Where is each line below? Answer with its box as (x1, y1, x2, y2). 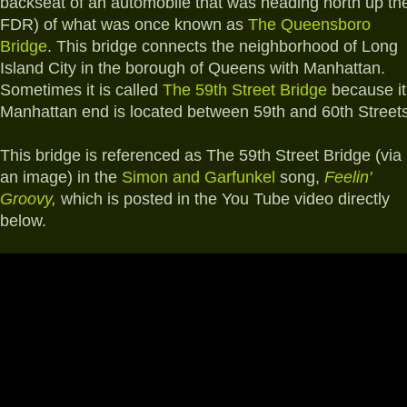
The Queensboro (248, 15, 371, 35)
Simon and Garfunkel (122, 168, 275, 187)
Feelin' (324, 168, 372, 187)
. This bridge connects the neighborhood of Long (47, 37, 398, 56)
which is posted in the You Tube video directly (56, 190, 390, 209)
